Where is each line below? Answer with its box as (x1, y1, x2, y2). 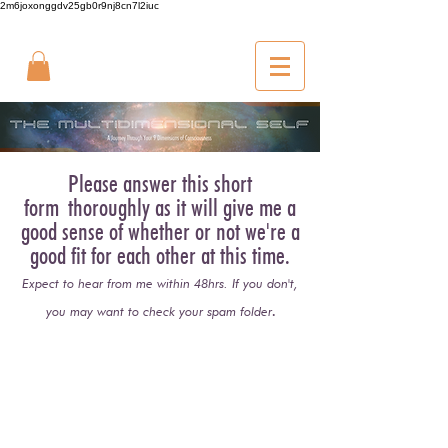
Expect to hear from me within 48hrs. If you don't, (22, 274, 298, 291)
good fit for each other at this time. (30, 240, 290, 270)
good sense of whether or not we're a (20, 216, 300, 246)
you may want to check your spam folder (45, 302, 272, 319)
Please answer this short (68, 168, 252, 198)
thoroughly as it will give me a (68, 192, 296, 222)
